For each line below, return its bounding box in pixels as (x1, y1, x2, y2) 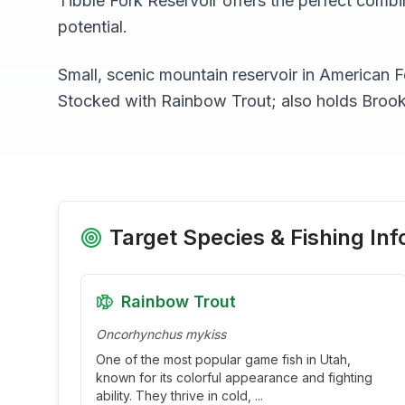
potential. (58, 17, 127, 36)
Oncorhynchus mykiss (96, 326, 226, 342)
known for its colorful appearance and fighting (96, 370, 372, 385)
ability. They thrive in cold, (96, 388, 255, 403)
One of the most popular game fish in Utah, (96, 352, 351, 367)
